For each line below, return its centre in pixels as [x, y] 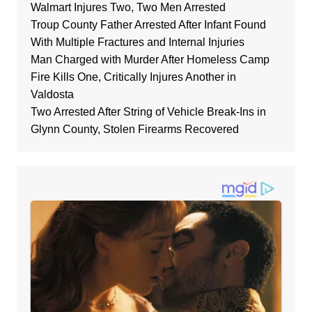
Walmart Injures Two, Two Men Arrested [128, 8]
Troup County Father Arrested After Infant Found [148, 25]
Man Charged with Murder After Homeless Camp [150, 60]
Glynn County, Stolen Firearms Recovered [134, 130]
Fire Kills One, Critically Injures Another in [133, 77]
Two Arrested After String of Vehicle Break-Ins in [148, 112]
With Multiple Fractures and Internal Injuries [137, 42]
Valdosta [52, 95]
